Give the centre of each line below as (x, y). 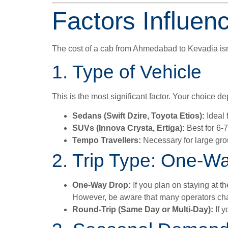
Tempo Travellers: (107, 140)
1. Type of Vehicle (127, 72)
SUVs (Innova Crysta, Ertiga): (129, 128)
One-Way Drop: (102, 185)
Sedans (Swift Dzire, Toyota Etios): (138, 116)
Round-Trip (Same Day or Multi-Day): (143, 210)
